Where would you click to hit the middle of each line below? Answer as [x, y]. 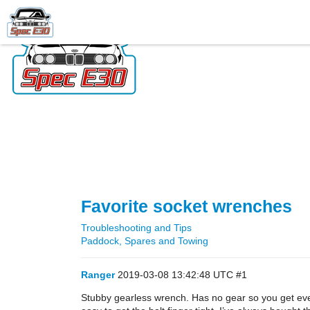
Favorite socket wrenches [186, 207]
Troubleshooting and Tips [136, 228]
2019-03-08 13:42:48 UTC [177, 275]
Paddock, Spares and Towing [145, 241]
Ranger [98, 275]
